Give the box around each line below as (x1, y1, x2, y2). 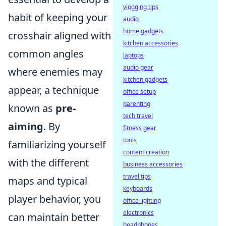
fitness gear (123, 124, 156, 132)
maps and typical (8, 174, 87, 188)
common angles (8, 47, 84, 61)
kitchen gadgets (123, 75, 167, 84)
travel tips (123, 172, 151, 181)
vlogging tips (123, 3, 158, 11)
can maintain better (8, 210, 99, 224)
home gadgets (123, 27, 163, 35)
